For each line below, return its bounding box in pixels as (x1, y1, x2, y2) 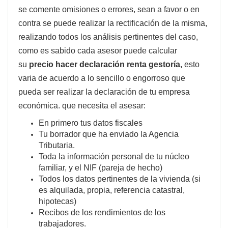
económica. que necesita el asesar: (18, 101, 146, 110)
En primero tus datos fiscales (39, 118, 142, 127)
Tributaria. (39, 140, 75, 150)
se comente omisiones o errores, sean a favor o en (18, 5, 199, 14)
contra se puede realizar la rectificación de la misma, (18, 18, 207, 27)
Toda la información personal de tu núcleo (39, 152, 189, 161)
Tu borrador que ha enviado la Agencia (39, 129, 179, 138)
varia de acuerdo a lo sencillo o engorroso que (18, 73, 185, 82)
